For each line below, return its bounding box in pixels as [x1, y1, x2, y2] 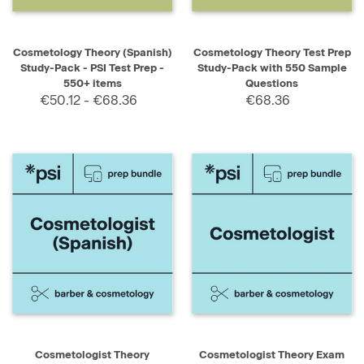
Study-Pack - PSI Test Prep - [20, 62, 164, 75]
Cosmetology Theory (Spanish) [12, 46, 172, 59]
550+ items [63, 77, 122, 90]
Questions [245, 77, 298, 90]
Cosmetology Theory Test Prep [193, 46, 351, 59]
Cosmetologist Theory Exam [199, 349, 344, 362]
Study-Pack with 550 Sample [197, 62, 347, 75]
